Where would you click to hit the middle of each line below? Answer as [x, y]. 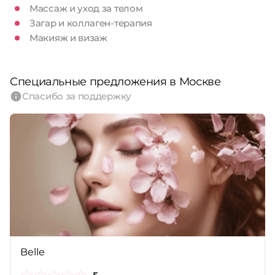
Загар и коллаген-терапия [91, 23]
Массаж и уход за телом [86, 8]
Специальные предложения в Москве [115, 82]
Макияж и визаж [68, 38]
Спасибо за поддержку [77, 96]
